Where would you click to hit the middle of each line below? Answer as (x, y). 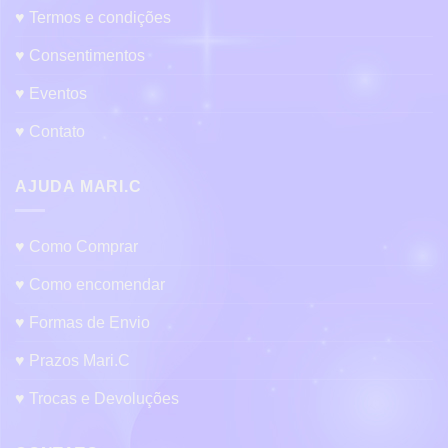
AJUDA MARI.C (78, 186)
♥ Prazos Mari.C (72, 361)
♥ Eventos (51, 93)
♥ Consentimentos (80, 55)
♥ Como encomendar (90, 285)
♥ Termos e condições (93, 17)
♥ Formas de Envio (82, 323)
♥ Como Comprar (76, 247)
